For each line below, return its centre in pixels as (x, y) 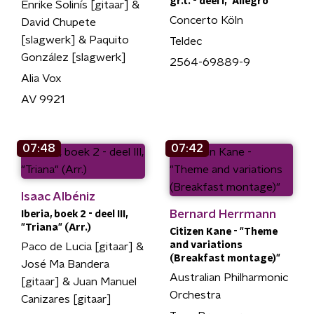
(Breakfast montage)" (225, 259)
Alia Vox (41, 78)
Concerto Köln (206, 20)
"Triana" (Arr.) (56, 228)
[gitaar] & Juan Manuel (79, 282)
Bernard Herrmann (223, 214)
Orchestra (195, 295)
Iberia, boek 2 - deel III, (74, 214)
